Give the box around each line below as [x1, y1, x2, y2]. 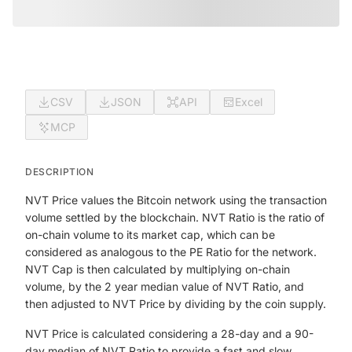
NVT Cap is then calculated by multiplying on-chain [25, 262, 290, 276]
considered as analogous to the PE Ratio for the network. [25, 245, 317, 258]
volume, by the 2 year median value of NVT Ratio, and [25, 280, 304, 293]
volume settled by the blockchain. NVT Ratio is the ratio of [25, 211, 324, 224]
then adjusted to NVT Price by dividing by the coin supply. [25, 297, 326, 310]
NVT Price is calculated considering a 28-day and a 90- [25, 327, 313, 340]
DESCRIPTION [25, 166, 94, 178]
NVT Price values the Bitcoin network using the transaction [25, 193, 327, 207]
